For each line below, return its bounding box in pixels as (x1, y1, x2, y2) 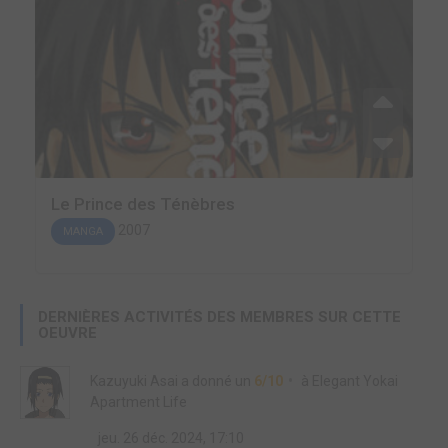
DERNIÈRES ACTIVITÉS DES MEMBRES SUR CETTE (38, 308, 401, 326)
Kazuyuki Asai (90, 373, 178, 389)
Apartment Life (90, 394, 187, 410)
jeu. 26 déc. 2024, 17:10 (95, 430, 244, 446)
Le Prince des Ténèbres (51, 194, 235, 214)
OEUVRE (38, 324, 97, 342)
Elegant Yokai (312, 373, 398, 389)
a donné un (178, 373, 254, 389)
